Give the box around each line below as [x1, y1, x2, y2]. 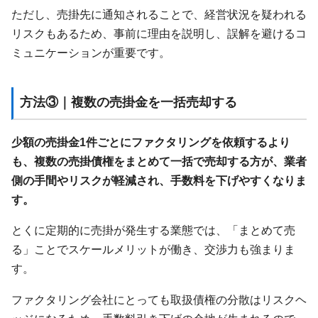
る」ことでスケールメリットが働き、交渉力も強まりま [11, 243, 295, 256]
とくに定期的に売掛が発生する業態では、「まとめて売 [11, 224, 295, 237]
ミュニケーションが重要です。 [11, 45, 170, 59]
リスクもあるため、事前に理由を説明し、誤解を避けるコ [11, 26, 307, 40]
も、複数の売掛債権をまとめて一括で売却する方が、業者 [11, 155, 307, 168]
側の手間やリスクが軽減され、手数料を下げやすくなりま [11, 174, 307, 187]
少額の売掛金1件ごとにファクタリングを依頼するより [11, 136, 290, 149]
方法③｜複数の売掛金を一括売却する [19, 94, 237, 109]
